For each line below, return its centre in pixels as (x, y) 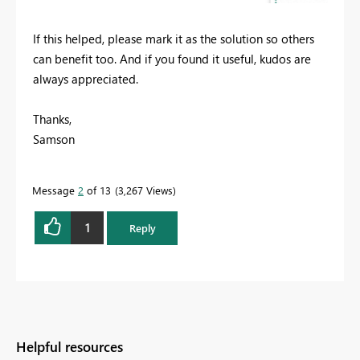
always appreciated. (86, 78)
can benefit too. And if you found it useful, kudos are (172, 58)
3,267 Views (145, 190)
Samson (54, 139)
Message (55, 190)
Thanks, (52, 119)
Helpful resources (70, 346)
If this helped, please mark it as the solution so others (174, 38)
